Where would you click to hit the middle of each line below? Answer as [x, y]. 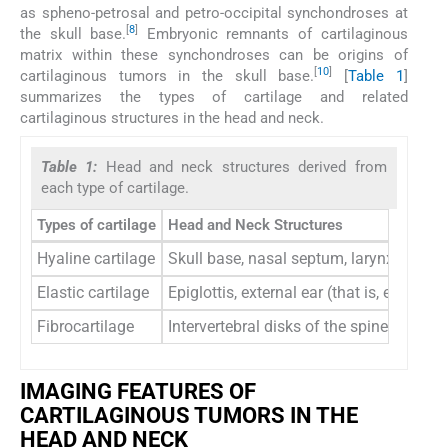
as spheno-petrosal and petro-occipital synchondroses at [214, 12]
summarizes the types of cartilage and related [214, 96]
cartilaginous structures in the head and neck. [172, 117]
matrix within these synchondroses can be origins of [214, 54]
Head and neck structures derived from [246, 167]
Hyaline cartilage [96, 259]
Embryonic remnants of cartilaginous [273, 33]
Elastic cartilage [93, 293]
